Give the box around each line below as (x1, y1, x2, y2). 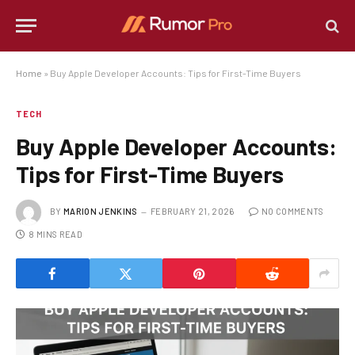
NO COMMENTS (261, 205, 324, 216)
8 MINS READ (29, 229, 82, 239)
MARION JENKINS (63, 205, 138, 216)
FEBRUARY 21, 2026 (150, 205, 235, 216)
